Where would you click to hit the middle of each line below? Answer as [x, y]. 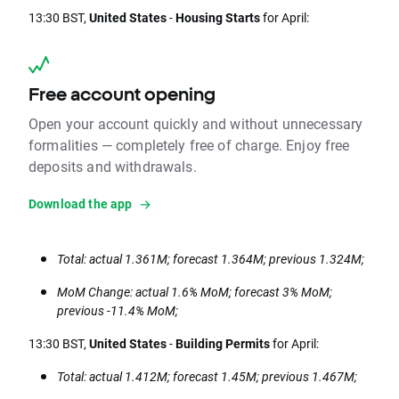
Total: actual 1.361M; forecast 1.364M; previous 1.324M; [211, 259]
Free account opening [122, 94]
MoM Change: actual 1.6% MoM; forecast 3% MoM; [195, 292]
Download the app [81, 204]
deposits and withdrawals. [113, 167]
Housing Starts [218, 18]
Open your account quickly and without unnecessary [196, 124]
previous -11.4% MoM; [118, 311]
